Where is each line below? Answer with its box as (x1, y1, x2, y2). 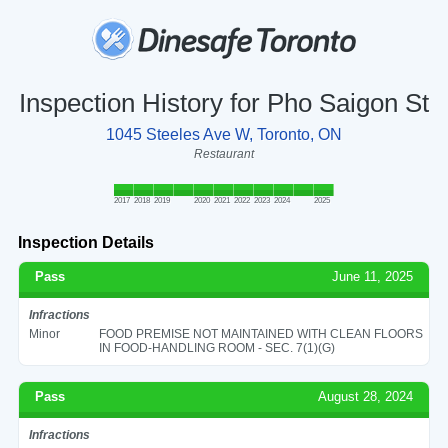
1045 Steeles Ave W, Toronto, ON (105, 125, 342, 143)
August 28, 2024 (318, 388, 414, 404)
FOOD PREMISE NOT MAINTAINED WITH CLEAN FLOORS (98, 326, 423, 341)
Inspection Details (17, 233, 154, 251)
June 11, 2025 (332, 268, 414, 284)
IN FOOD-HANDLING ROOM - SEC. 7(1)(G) (98, 340, 335, 355)
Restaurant (193, 146, 254, 161)
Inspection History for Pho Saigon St (18, 88, 429, 117)
